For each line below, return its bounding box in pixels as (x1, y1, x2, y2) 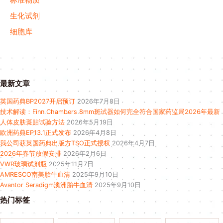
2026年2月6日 (63, 150, 107, 158)
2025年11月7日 (49, 160, 94, 168)
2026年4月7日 (112, 139, 155, 147)
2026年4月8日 (73, 129, 116, 137)
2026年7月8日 (77, 98, 120, 106)
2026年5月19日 (67, 118, 113, 126)
